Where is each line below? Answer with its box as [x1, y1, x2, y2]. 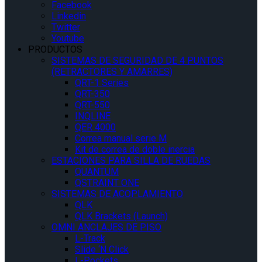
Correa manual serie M [75, 133, 167, 144]
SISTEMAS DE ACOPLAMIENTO [51, 188, 183, 200]
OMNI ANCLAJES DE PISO [51, 222, 161, 233]
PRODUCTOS [28, 44, 82, 56]
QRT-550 [75, 99, 110, 111]
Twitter [51, 22, 80, 33]
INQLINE [75, 111, 111, 122]
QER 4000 [75, 122, 116, 133]
